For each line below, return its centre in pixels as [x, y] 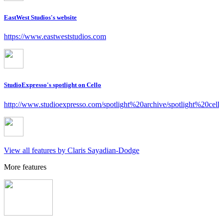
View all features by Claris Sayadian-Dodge [72, 150]
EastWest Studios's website [40, 18]
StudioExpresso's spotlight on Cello [53, 85]
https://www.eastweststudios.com [55, 37]
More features [25, 167]
